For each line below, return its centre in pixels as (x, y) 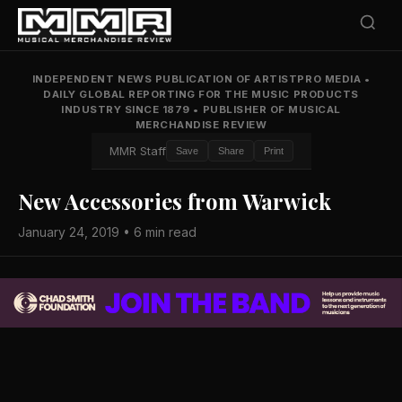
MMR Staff (137, 151)
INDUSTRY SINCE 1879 (127, 109)
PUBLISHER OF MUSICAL (270, 109)
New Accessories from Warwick (175, 201)
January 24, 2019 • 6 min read (107, 232)
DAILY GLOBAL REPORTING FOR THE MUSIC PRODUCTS (201, 94)
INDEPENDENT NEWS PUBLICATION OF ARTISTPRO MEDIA (198, 79)
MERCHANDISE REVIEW (201, 125)
